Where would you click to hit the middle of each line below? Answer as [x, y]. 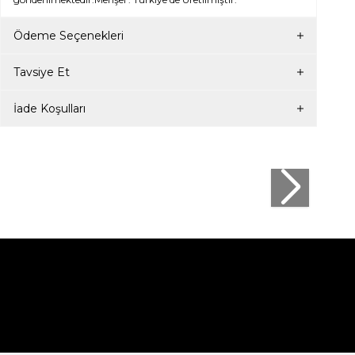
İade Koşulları [50, 109]
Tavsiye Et [42, 72]
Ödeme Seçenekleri [69, 36]
